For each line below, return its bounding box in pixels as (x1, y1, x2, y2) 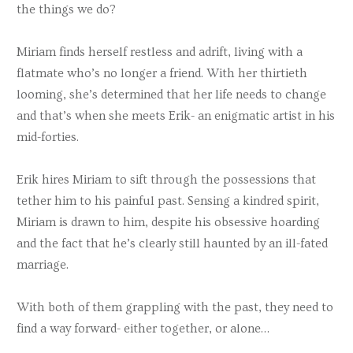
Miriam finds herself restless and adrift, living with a (17, 44, 303, 59)
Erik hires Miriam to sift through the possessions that (17, 173, 316, 188)
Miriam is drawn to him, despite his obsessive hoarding (17, 215, 320, 230)
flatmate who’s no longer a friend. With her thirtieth (17, 65, 307, 80)
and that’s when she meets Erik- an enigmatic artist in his (17, 108, 335, 123)
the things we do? (17, 2, 116, 17)
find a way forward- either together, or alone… (17, 321, 269, 336)
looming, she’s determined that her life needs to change (17, 87, 326, 102)
